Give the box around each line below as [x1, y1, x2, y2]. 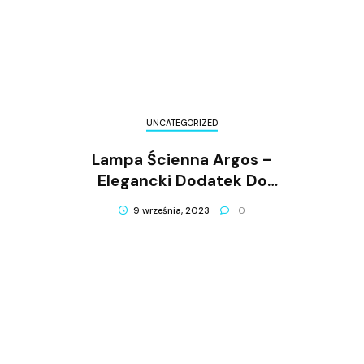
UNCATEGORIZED [146, 118, 218, 129]
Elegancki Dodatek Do [97, 170, 267, 191]
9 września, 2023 [132, 204, 210, 217]
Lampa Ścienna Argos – [92, 149, 272, 170]
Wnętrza [149, 191, 215, 212]
